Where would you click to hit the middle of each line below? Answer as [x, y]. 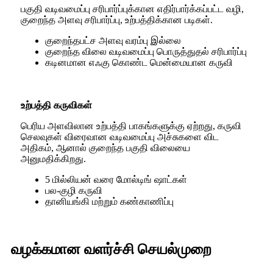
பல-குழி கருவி [74, 191]
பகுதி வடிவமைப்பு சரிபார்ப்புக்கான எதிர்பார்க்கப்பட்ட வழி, [132, 9]
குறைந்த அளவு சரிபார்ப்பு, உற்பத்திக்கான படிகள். [117, 20]
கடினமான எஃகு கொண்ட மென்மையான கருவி [139, 63]
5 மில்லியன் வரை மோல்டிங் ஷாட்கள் [116, 180]
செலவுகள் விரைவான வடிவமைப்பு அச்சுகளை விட [120, 137]
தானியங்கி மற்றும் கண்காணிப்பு [109, 202]
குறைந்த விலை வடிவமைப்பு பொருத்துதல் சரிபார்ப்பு [146, 52]
